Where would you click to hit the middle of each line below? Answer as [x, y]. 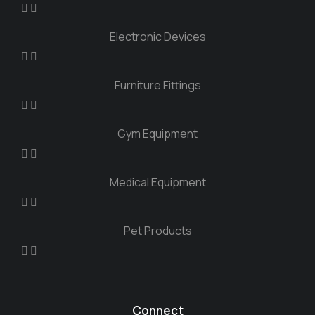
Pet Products [157, 231]
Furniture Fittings [157, 85]
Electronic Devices [157, 37]
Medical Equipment [157, 182]
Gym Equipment [157, 134]
